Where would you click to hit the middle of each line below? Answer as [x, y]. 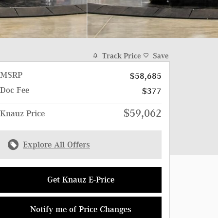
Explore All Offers [56, 144]
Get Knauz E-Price [81, 179]
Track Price [122, 56]
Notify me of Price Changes [81, 209]
